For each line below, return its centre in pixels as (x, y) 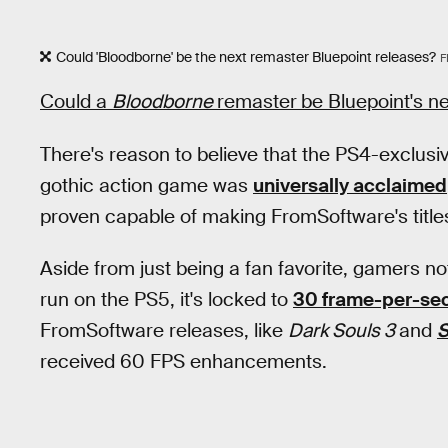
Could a (76, 101)
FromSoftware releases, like (164, 331)
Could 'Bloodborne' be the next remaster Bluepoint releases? (246, 57)
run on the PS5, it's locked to (166, 300)
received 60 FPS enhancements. (183, 362)
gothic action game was (146, 185)
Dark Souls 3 (343, 331)
